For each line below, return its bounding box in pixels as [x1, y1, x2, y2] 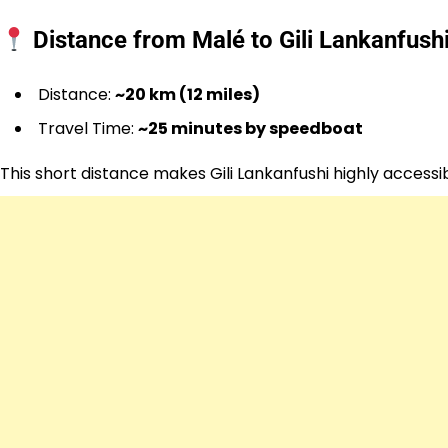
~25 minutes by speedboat [138, 117, 363, 141]
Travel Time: [38, 117, 138, 141]
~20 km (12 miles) [115, 83, 260, 107]
